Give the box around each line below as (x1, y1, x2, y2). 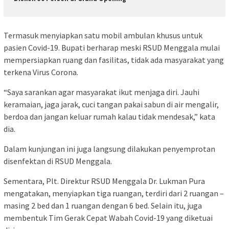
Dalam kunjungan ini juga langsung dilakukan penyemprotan (4, 143, 215, 154)
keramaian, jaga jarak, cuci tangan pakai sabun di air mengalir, (4, 99, 219, 109)
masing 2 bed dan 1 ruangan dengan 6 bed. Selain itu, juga (4, 200, 202, 211)
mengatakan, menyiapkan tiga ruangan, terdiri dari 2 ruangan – (4, 188, 224, 198)
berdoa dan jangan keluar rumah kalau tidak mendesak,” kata (4, 111, 215, 122)
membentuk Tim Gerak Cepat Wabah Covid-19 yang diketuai (4, 212, 213, 223)
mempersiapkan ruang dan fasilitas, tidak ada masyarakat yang (4, 54, 224, 65)
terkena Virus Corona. (4, 66, 78, 77)
